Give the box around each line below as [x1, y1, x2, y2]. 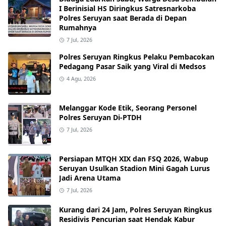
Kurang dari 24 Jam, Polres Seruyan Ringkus [59, 204, 212, 214]
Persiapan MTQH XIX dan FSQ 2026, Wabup [59, 153, 208, 163]
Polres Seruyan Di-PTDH [59, 112, 142, 122]
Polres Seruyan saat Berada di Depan [59, 13, 187, 23]
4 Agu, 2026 [66, 75, 96, 82]
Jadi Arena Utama [59, 173, 121, 183]
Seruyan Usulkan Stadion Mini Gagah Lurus [59, 163, 210, 173]
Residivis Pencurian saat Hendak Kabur [59, 214, 195, 224]
